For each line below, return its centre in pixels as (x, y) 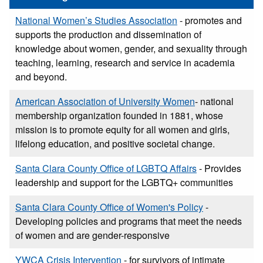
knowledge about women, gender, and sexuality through (131, 48)
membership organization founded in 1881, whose (119, 115)
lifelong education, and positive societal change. (115, 143)
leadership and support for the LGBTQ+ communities (124, 182)
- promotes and (210, 20)
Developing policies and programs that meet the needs (129, 221)
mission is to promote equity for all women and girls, (122, 129)
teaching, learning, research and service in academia (125, 62)
